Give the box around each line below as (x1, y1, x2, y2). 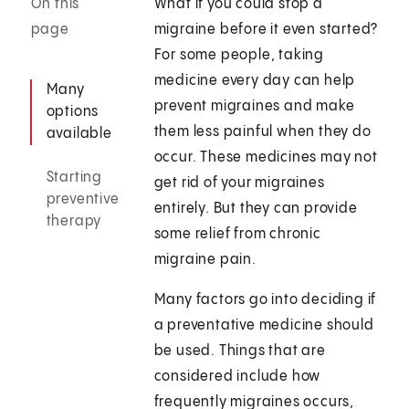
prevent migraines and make (153, 99, 355, 115)
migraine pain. (153, 252, 257, 268)
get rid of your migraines (153, 175, 325, 192)
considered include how (153, 369, 321, 385)
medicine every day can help (153, 73, 356, 89)
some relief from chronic (153, 226, 321, 243)
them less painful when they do (153, 124, 372, 141)
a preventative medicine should (153, 318, 374, 334)
